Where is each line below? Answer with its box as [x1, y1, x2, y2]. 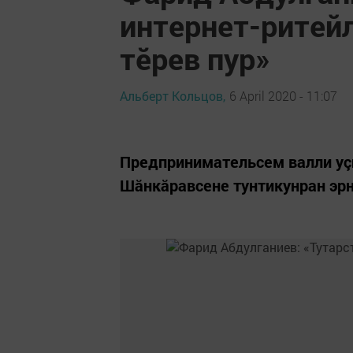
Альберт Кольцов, [120, 87, 225, 104]
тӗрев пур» [120, 39, 270, 78]
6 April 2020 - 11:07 [229, 87, 337, 104]
